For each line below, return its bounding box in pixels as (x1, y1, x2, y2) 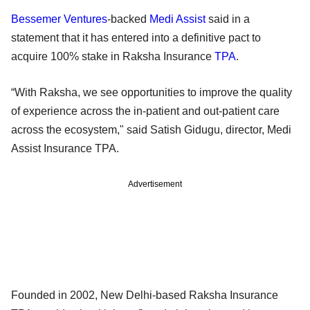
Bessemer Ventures (11, 12, 107, 25)
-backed (107, 12, 149, 25)
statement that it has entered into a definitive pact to (11, 31, 261, 44)
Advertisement (128, 179, 182, 189)
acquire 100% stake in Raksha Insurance (11, 50, 215, 62)
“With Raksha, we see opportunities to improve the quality (11, 86, 292, 98)
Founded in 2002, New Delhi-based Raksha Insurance (11, 289, 278, 301)
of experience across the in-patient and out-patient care (11, 104, 280, 117)
